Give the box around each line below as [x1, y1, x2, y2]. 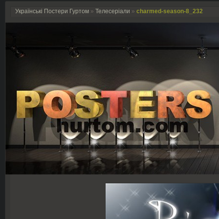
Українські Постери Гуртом [15, 8, 89, 15]
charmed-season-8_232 [136, 8, 203, 15]
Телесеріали [95, 8, 130, 15]
